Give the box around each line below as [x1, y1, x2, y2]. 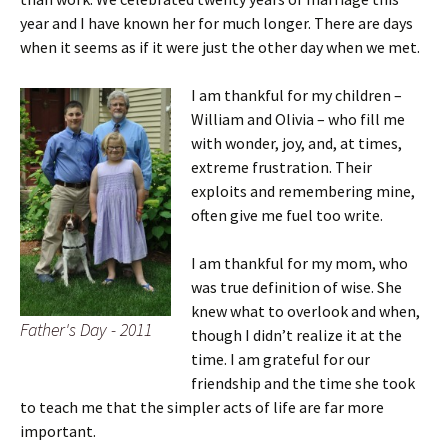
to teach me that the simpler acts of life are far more [20, 397, 384, 417]
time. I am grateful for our [191, 349, 370, 369]
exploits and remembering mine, [191, 181, 415, 201]
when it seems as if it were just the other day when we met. [20, 37, 420, 57]
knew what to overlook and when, [191, 301, 420, 321]
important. [20, 421, 96, 441]
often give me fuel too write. [191, 205, 383, 225]
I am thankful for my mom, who [191, 253, 408, 273]
